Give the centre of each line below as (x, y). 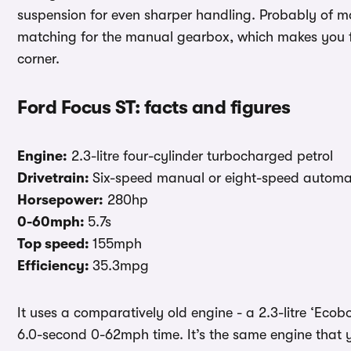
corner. (38, 59)
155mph (117, 244)
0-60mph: (52, 222)
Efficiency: (55, 266)
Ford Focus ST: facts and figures (154, 108)
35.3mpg (121, 266)
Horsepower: (60, 200)
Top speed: (55, 244)
